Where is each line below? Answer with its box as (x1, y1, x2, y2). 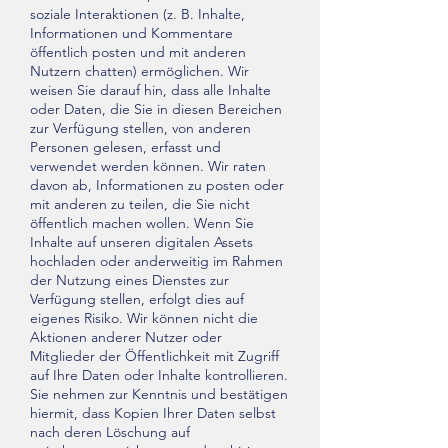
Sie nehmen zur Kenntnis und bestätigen (30, 385, 288, 403)
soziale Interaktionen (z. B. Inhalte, (30, 5, 245, 23)
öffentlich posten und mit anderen (30, 43, 246, 61)
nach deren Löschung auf (30, 423, 190, 441)
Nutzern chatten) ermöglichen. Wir (30, 62, 249, 80)
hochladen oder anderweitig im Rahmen (30, 252, 283, 270)
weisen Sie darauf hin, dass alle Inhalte (30, 81, 271, 99)
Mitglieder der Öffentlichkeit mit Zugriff (30, 347, 279, 365)
